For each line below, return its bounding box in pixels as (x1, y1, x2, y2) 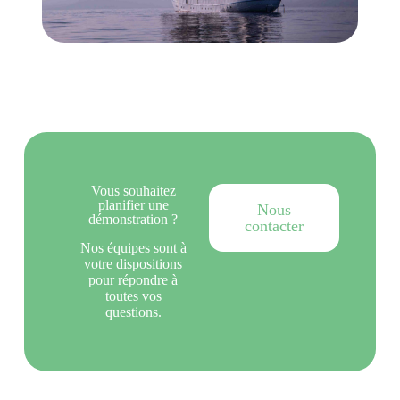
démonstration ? (88, 211, 179, 227)
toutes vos (104, 287, 162, 304)
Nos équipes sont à (79, 239, 187, 255)
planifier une (97, 196, 169, 212)
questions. (104, 304, 162, 320)
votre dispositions (84, 255, 183, 271)
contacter (244, 216, 304, 235)
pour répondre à (88, 271, 179, 287)
